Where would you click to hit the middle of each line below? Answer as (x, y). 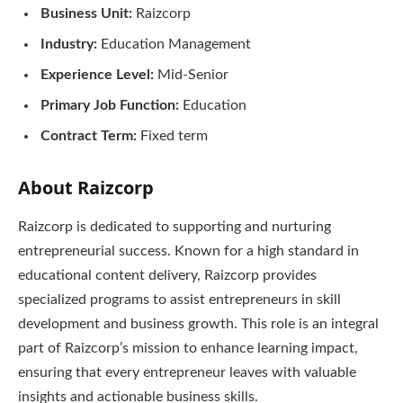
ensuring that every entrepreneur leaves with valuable (187, 372)
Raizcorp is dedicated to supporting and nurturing (175, 226)
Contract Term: (89, 136)
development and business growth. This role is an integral (198, 323)
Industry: (71, 44)
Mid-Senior (193, 75)
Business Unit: (88, 13)
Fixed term (172, 136)
